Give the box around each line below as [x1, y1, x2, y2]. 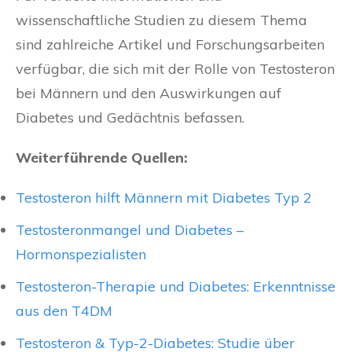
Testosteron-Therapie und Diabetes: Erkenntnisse [16, 277, 335, 296]
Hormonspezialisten [16, 245, 146, 264]
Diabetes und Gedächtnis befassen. [16, 108, 244, 127]
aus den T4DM [16, 302, 112, 321]
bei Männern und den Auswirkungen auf [16, 84, 281, 103]
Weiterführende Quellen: [16, 148, 188, 167]
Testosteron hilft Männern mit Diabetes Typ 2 [16, 189, 312, 207]
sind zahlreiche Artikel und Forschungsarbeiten [16, 35, 324, 54]
